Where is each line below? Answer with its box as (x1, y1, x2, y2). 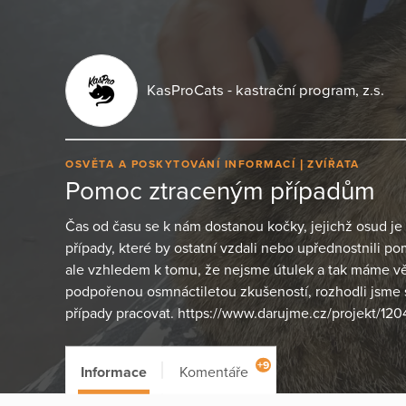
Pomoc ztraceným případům (65, 176, 375, 208)
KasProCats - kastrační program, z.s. (147, 82, 384, 100)
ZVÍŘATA (307, 157, 360, 170)
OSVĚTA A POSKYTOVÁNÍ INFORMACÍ (65, 157, 300, 170)
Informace (81, 362, 147, 382)
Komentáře (179, 362, 248, 382)
